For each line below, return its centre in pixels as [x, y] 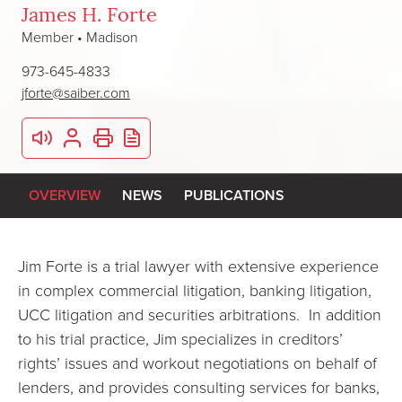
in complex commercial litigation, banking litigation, [195, 290]
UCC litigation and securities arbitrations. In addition [200, 314]
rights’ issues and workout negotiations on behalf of [197, 363]
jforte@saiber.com [76, 92]
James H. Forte [89, 17]
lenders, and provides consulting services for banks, [199, 387]
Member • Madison [80, 37]
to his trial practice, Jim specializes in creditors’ [180, 338]
